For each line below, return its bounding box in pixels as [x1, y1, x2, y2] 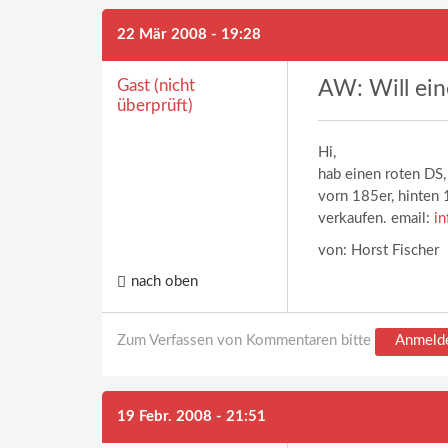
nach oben [131, 274, 198, 290]
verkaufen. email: [318, 211, 434, 226]
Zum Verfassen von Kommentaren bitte [117, 333, 375, 348]
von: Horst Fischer [318, 243, 439, 258]
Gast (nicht [117, 77, 195, 94]
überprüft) [117, 97, 193, 114]
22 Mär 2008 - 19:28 [117, 27, 261, 42]
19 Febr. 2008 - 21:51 [117, 409, 266, 424]
